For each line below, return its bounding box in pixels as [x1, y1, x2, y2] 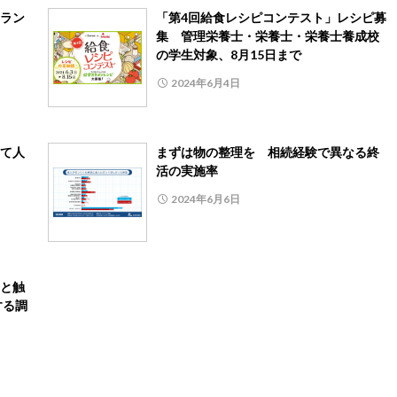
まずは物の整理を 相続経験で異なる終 [156, 144, 379, 160]
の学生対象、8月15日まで [156, 46, 301, 62]
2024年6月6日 [171, 191, 240, 206]
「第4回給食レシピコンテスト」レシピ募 [156, 9, 386, 25]
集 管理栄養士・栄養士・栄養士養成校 [156, 27, 379, 43]
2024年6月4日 [171, 75, 240, 90]
